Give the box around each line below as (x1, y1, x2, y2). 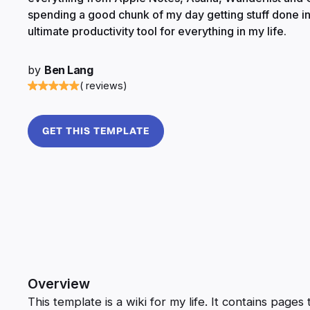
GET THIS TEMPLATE (42, 124, 149, 137)
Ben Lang (44, 62, 93, 77)
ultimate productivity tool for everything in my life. (28, 24, 286, 38)
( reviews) (80, 79, 127, 91)
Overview (28, 275, 90, 292)
